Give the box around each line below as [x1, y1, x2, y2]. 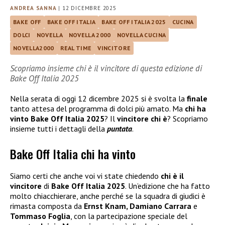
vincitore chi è [117, 114, 167, 124]
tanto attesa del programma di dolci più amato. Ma [10, 103, 185, 114]
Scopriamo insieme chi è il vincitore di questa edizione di [10, 63, 202, 74]
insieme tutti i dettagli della [10, 124, 107, 134]
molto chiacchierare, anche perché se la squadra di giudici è [10, 191, 205, 201]
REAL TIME [60, 44, 92, 52]
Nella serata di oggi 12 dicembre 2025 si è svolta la [10, 93, 187, 104]
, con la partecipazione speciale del [70, 211, 187, 221]
